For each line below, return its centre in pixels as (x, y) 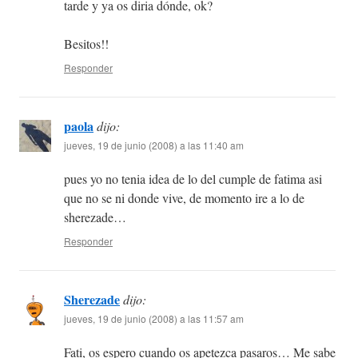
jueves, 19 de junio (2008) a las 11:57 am (154, 319)
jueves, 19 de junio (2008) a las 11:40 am (154, 145)
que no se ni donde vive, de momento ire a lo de (184, 198)
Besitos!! (86, 44)
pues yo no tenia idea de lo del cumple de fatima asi (193, 179)
